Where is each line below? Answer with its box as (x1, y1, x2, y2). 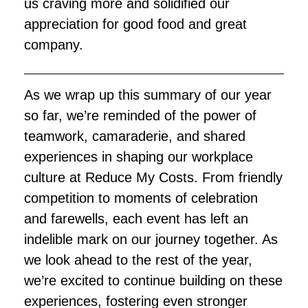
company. (24, 36, 83, 52)
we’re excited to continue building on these (24, 272, 283, 288)
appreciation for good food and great (24, 16, 247, 32)
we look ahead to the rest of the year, (24, 252, 252, 267)
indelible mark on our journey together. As (24, 231, 278, 247)
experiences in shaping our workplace (24, 148, 253, 164)
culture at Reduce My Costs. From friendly (24, 169, 283, 185)
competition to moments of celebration (24, 190, 258, 206)
